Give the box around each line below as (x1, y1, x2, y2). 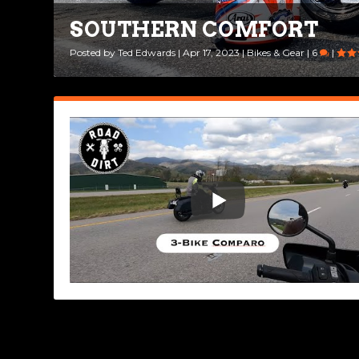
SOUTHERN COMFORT (70, 16, 319, 42)
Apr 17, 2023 (183, 46, 240, 58)
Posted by (70, 46, 119, 58)
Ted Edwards (118, 46, 176, 58)
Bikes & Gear (247, 46, 305, 58)
